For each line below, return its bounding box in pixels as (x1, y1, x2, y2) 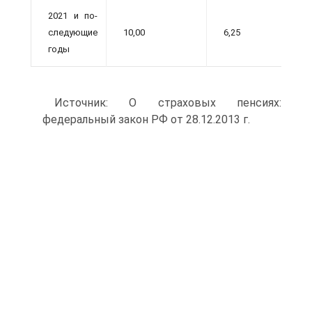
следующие (48, 26, 97, 38)
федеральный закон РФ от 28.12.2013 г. (42, 112, 250, 126)
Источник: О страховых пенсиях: (54, 95, 281, 109)
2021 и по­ (48, 10, 97, 21)
